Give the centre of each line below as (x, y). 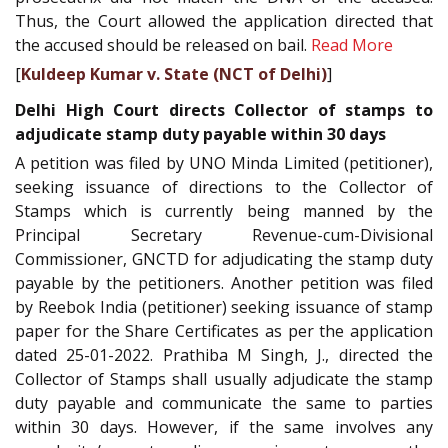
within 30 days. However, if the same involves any (224, 427)
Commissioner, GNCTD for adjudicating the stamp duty (224, 259)
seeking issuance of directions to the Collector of (224, 187)
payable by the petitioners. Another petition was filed (224, 283)
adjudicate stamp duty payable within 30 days (200, 134)
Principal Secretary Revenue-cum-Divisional (224, 235)
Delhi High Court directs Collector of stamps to (224, 110)
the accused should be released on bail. (163, 44)
